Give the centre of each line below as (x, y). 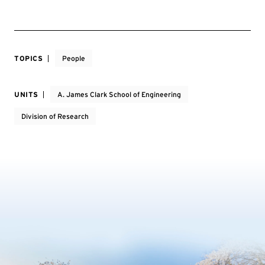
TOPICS (29, 58)
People (73, 58)
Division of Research (55, 116)
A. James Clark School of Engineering (119, 94)
